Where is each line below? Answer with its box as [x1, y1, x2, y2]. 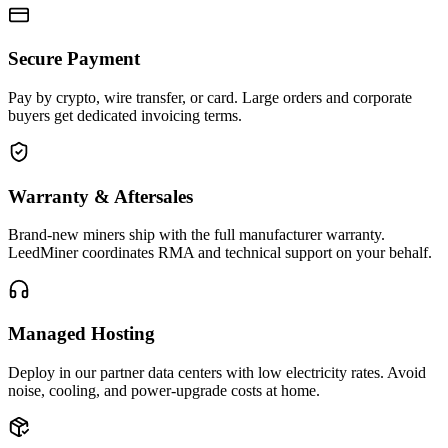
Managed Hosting [8, 323, 155, 345]
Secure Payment [8, 48, 140, 70]
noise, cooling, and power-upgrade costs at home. [8, 381, 320, 399]
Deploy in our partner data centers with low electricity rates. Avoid [8, 363, 426, 381]
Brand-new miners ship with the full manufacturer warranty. [8, 226, 385, 244]
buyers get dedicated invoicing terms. [8, 106, 242, 124]
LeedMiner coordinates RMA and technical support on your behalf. [8, 244, 432, 262]
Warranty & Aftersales [8, 185, 193, 207]
